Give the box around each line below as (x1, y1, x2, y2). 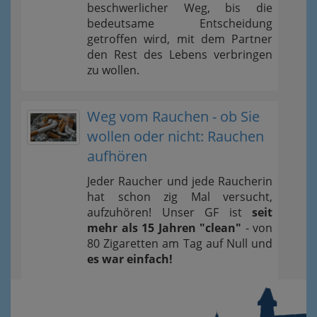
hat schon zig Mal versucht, (87, 188, 272, 204)
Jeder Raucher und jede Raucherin (87, 173, 272, 189)
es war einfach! (87, 250, 173, 267)
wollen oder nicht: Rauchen (87, 126, 264, 146)
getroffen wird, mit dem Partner (87, 30, 272, 47)
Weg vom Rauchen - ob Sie (87, 106, 260, 126)
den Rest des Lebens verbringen (87, 46, 272, 62)
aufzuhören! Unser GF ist (87, 204, 252, 220)
